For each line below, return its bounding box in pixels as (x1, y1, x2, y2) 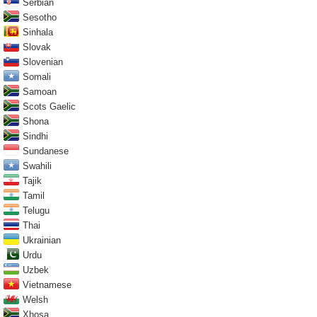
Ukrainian (23, 234, 61, 246)
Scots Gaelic (23, 100, 76, 112)
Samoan (23, 86, 57, 97)
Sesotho (23, 11, 57, 23)
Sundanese (23, 145, 69, 156)
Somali (23, 71, 51, 82)
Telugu (23, 204, 50, 216)
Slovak (23, 41, 51, 52)
